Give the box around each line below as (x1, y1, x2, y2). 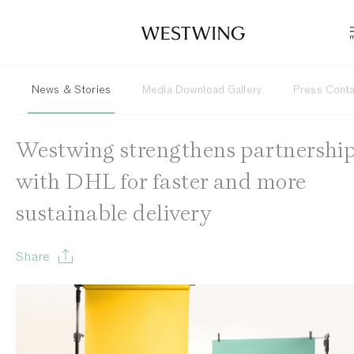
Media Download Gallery (141, 82, 262, 97)
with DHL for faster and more (16, 167, 307, 197)
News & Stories (32, 82, 111, 97)
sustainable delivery (16, 198, 211, 228)
